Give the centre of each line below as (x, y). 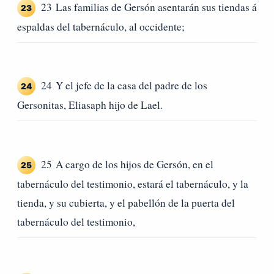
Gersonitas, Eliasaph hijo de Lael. (90, 105)
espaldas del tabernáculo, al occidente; (101, 26)
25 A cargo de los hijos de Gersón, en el (127, 164)
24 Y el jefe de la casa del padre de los (124, 86)
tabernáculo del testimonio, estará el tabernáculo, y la (133, 183)
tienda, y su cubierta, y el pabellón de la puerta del (126, 202)
